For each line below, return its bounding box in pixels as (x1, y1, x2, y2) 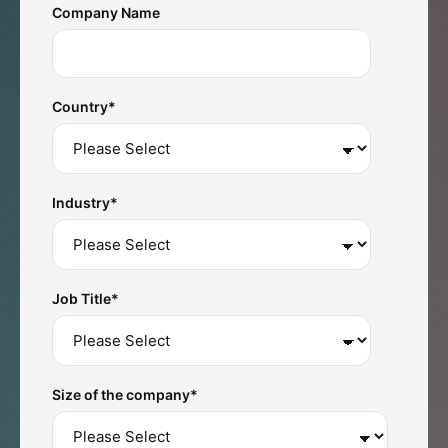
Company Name (52, 4, 160, 22)
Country (52, 98, 108, 116)
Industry (52, 194, 110, 212)
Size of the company (52, 386, 190, 404)
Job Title (52, 290, 111, 308)
